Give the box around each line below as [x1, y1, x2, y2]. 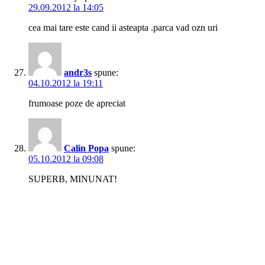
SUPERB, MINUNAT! [28, 174, 117, 185]
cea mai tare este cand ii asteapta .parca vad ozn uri [28, 22, 218, 33]
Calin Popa [64, 143, 109, 154]
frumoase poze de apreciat [28, 98, 125, 109]
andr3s [64, 67, 92, 78]
